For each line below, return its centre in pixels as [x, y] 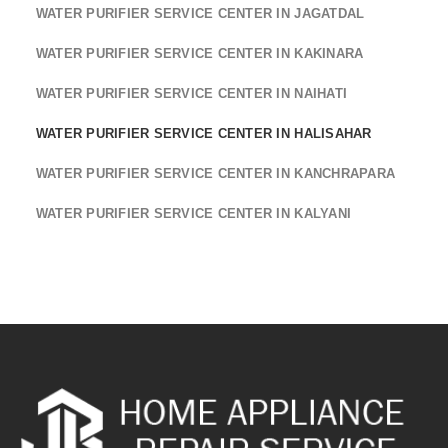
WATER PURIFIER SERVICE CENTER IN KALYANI [193, 213]
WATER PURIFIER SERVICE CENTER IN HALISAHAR [203, 133]
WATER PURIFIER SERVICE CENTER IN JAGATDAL [200, 13]
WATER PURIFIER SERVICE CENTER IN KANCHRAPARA [215, 173]
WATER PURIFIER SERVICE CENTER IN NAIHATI [191, 93]
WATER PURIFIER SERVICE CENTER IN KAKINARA [199, 53]
